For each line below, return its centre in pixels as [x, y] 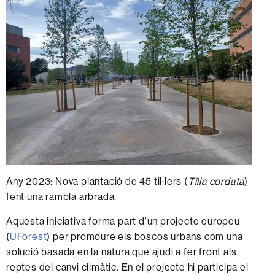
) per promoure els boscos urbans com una [145, 236]
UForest [28, 236]
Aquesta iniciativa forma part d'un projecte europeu [123, 221]
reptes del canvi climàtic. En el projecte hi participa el [127, 267]
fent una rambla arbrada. [63, 196]
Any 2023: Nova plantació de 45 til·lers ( [97, 181]
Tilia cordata [216, 181]
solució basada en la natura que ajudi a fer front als [122, 251]
